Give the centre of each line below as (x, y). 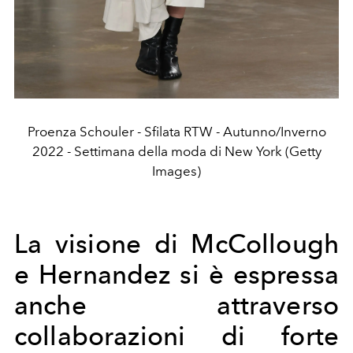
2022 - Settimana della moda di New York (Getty (176, 151)
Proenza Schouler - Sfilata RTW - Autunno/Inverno (176, 131)
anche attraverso (176, 305)
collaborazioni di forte (176, 336)
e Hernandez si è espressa (176, 274)
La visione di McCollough (176, 243)
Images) (176, 171)
